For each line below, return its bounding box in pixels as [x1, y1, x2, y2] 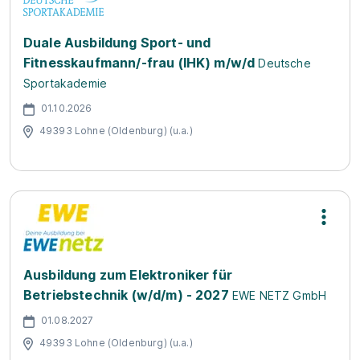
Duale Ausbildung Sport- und [23, 35, 211, 51]
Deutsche [258, 56, 311, 70]
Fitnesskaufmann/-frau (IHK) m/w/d [23, 55, 256, 71]
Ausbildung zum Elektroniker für [23, 267, 232, 283]
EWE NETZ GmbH [231, 288, 327, 302]
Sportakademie [23, 76, 108, 90]
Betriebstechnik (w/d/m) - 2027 [23, 287, 229, 303]
